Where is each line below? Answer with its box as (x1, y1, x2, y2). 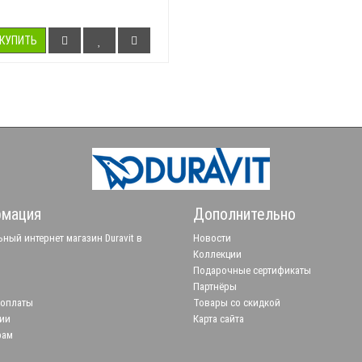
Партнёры (193, 280, 237, 293)
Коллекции (193, 247, 242, 260)
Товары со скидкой (193, 296, 280, 309)
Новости (193, 231, 231, 244)
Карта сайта (193, 312, 244, 325)
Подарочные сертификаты (193, 263, 311, 276)
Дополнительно (193, 204, 296, 224)
